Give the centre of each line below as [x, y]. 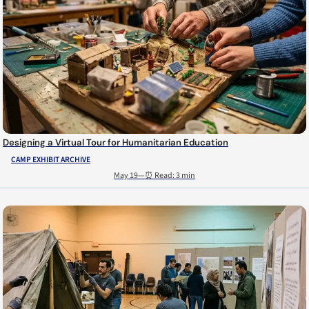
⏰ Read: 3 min [170, 176]
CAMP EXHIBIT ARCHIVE [51, 159]
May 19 [126, 176]
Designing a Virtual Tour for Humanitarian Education [116, 142]
